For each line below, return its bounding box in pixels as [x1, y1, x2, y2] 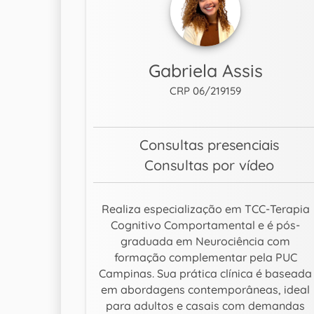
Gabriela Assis [148, 60, 263, 82]
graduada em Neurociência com [121, 234, 291, 249]
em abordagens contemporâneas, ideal [101, 282, 310, 297]
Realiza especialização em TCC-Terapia [101, 202, 310, 217]
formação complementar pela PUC [114, 250, 297, 265]
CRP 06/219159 [170, 84, 242, 98]
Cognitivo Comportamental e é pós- [111, 218, 301, 233]
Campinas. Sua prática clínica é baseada [99, 266, 313, 281]
